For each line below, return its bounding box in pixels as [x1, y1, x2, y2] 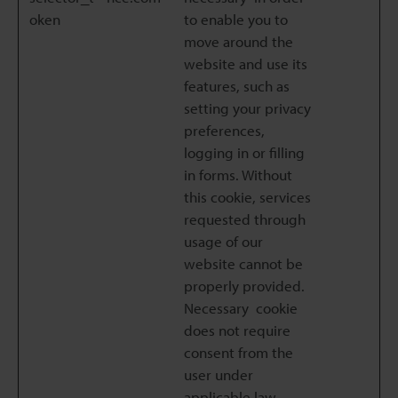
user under [184, 365, 253, 384]
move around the [184, 32, 293, 51]
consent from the [184, 343, 293, 362]
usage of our [184, 232, 263, 251]
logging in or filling [184, 143, 305, 162]
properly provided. [184, 276, 305, 295]
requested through [184, 210, 306, 228]
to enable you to [184, 10, 288, 28]
